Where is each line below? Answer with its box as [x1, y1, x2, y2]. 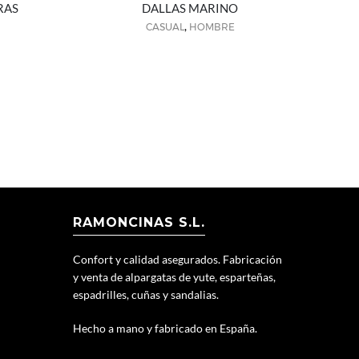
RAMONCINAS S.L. [73, 214, 205, 230]
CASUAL [145, 20, 184, 33]
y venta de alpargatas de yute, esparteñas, [73, 269, 276, 284]
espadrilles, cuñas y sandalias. [73, 287, 219, 301]
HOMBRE [188, 20, 235, 33]
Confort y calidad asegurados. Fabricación [73, 252, 282, 266]
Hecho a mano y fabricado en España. [73, 321, 257, 335]
